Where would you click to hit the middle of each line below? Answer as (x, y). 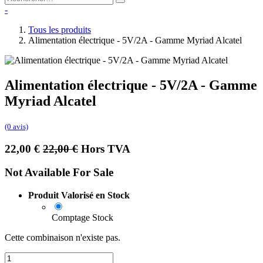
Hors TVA (106, 149)
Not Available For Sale (59, 173)
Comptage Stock (82, 218)
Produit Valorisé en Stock (79, 195)
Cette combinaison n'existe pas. (63, 238)
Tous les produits (60, 30)
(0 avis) (16, 127)
